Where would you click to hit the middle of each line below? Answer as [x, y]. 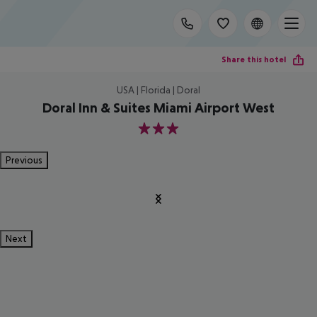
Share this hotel [254, 59]
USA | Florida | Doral [158, 90]
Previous [24, 160]
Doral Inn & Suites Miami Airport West [158, 108]
